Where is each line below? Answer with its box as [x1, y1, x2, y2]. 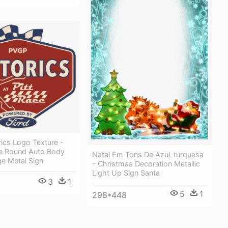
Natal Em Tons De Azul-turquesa [92, 150, 204, 159]
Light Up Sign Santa [92, 168, 160, 177]
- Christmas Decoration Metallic [92, 159, 200, 168]
